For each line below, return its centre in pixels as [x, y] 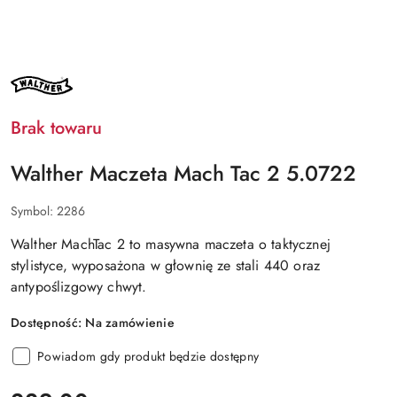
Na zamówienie [130, 323]
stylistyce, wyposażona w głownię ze [123, 266]
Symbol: [34, 211]
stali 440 [262, 266]
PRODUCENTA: [51, 92]
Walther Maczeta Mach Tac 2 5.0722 [183, 174]
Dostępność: [48, 323]
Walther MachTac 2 [68, 245]
